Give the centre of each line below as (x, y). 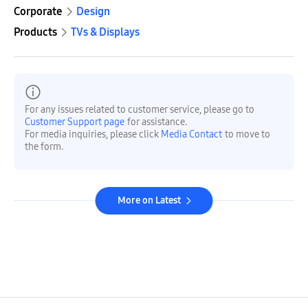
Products (35, 32)
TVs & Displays (105, 32)
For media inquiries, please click (93, 135)
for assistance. (157, 122)
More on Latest (149, 201)
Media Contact (191, 135)
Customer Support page (75, 122)
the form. (44, 147)
